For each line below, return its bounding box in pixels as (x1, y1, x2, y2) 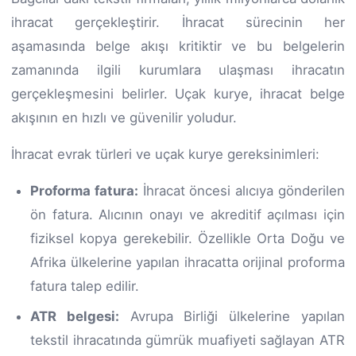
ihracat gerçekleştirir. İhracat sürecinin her (11, 14, 345, 30)
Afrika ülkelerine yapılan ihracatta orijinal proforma (30, 253, 345, 270)
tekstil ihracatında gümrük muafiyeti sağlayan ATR (30, 331, 345, 348)
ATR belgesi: (30, 308, 119, 324)
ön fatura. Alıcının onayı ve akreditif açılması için (30, 206, 345, 222)
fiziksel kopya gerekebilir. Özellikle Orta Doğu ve (30, 230, 345, 246)
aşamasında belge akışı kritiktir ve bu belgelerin (11, 37, 345, 54)
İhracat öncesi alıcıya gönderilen (137, 182, 346, 199)
